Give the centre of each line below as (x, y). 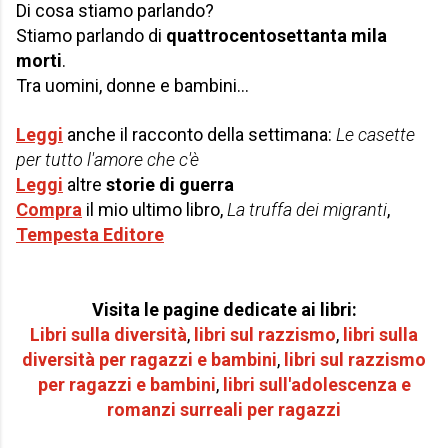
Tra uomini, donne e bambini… (132, 86)
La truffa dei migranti (307, 210)
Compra (49, 210)
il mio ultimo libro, (154, 210)
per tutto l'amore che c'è (107, 160)
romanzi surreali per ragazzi (224, 410)
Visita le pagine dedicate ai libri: (224, 310)
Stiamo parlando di (91, 36)
